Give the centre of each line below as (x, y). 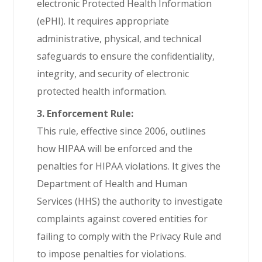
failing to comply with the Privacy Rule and (129, 236)
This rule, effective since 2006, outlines (122, 131)
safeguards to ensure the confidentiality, (126, 56)
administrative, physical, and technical (119, 39)
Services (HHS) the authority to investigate (130, 201)
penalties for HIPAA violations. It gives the (129, 166)
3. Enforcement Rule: (85, 113)
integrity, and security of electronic (113, 74)
